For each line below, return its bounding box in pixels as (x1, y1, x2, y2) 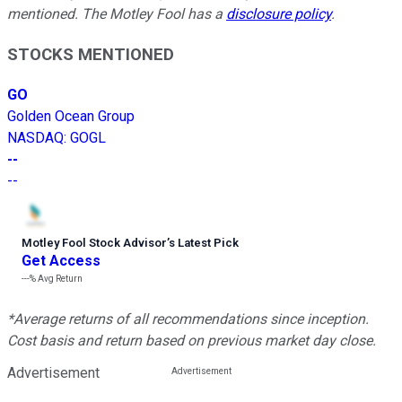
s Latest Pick (169, 235, 239, 249)
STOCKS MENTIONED (7, 45, 174, 66)
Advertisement (7, 363, 100, 381)
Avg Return (36, 273, 83, 284)
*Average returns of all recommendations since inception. (7, 310, 369, 328)
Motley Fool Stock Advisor (22, 235, 167, 249)
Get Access (22, 251, 100, 269)
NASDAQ (7, 128, 64, 146)
